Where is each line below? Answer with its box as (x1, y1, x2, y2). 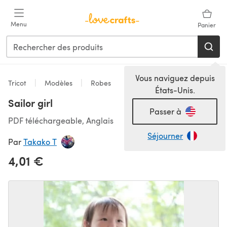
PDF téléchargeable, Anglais (8, 115, 113, 126)
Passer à (149, 106, 181, 117)
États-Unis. (155, 85, 195, 95)
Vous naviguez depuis (135, 72, 215, 83)
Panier (198, 21, 216, 29)
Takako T (23, 136, 57, 147)
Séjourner (147, 130, 183, 141)
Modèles (43, 78, 74, 88)
